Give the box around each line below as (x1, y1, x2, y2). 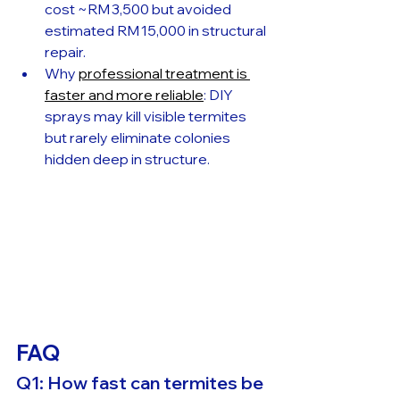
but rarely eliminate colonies (45, 128, 233, 146)
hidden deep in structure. (45, 149, 210, 168)
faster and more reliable (45, 85, 204, 104)
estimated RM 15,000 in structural (45, 21, 269, 39)
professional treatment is (79, 63, 250, 82)
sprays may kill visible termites (45, 106, 249, 125)
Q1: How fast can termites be (16, 371, 267, 394)
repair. (45, 42, 86, 61)
